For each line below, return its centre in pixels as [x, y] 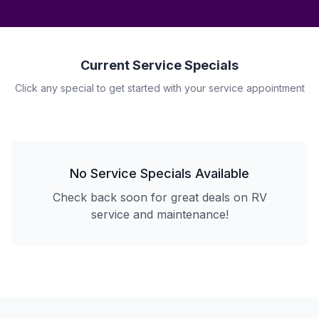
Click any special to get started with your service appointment [159, 88]
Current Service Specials [159, 65]
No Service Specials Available [159, 173]
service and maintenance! [159, 214]
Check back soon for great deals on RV [159, 197]
